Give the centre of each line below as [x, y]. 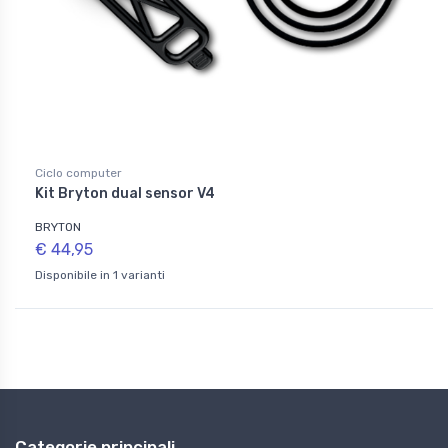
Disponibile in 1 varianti [100, 275]
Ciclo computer [78, 173]
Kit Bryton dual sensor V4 [125, 194]
